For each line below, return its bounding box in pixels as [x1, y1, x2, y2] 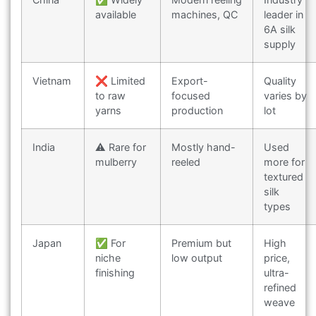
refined [264, 281, 296, 293]
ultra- [264, 266, 289, 279]
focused [171, 89, 210, 102]
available [95, 8, 136, 20]
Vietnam [32, 74, 71, 87]
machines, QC [171, 8, 238, 20]
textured [264, 170, 303, 183]
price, [264, 251, 290, 264]
